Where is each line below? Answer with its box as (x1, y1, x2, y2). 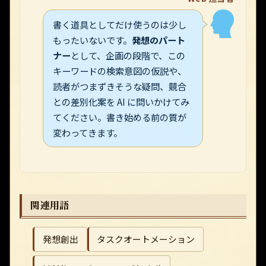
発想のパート (132, 33, 186, 47)
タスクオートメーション (97, 233, 195, 246)
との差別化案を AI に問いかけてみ (53, 95, 190, 109)
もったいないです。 (53, 33, 132, 47)
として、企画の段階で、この (71, 49, 186, 62)
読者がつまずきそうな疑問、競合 (53, 80, 187, 93)
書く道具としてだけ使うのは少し (53, 18, 187, 31)
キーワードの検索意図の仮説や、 (53, 64, 187, 78)
